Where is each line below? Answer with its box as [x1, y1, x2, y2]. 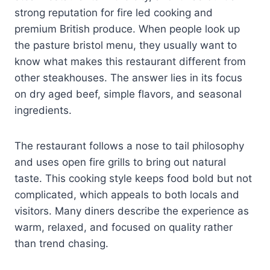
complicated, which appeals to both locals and [14, 188, 239, 201]
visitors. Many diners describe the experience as [14, 204, 249, 217]
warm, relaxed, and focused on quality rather [14, 221, 233, 233]
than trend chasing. [14, 237, 108, 250]
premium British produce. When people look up [14, 22, 240, 35]
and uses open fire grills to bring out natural [14, 155, 226, 168]
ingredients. [14, 104, 72, 116]
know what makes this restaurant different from [14, 55, 246, 67]
